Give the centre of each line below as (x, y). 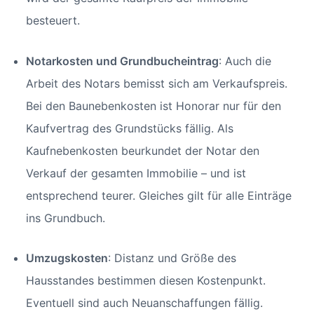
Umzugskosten (67, 258)
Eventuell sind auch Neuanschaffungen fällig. (144, 303)
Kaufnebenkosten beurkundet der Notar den (142, 150)
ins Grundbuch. (65, 218)
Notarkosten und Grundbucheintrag (122, 61)
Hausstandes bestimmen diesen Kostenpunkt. (145, 281)
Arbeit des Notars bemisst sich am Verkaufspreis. (156, 83)
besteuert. (54, 20)
